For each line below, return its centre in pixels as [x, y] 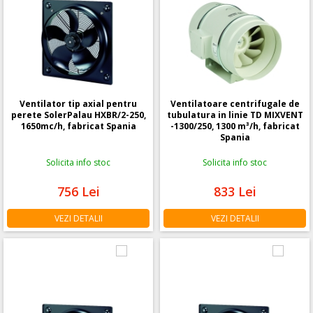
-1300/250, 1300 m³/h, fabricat [235, 126]
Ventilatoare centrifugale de [235, 103]
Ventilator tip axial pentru [78, 103]
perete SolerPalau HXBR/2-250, [78, 115]
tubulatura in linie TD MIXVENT [235, 115]
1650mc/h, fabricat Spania [78, 126]
